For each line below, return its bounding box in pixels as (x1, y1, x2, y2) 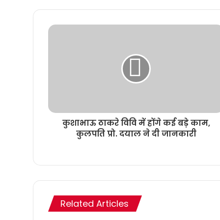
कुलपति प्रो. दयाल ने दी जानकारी (76, 128, 196, 140)
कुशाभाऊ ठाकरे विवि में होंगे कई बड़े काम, (62, 117, 210, 129)
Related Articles (60, 197, 129, 210)
